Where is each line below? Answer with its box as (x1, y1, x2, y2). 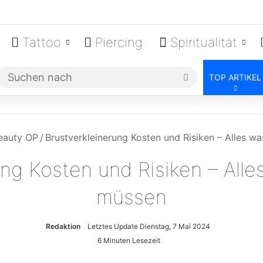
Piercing (92, 35, 143, 50)
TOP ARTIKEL (209, 72, 261, 82)
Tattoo (19, 35, 61, 50)
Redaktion (46, 222, 80, 231)
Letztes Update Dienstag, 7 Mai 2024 (87, 222, 210, 231)
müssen (96, 185, 167, 209)
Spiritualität (167, 35, 237, 50)
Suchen (188, 72, 221, 83)
